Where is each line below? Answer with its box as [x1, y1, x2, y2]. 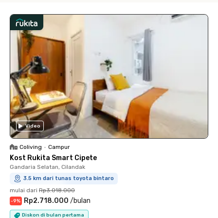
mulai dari [10, 186, 37, 194]
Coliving [19, 143, 42, 150]
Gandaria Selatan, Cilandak [10, 163, 85, 170]
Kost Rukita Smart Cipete [10, 153, 97, 162]
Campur [48, 143, 70, 150]
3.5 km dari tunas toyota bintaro [23, 175, 114, 182]
